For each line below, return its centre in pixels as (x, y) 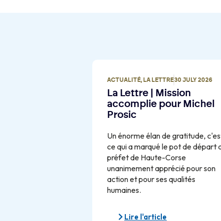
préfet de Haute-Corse (147, 158)
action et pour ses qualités (151, 179)
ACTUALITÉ (124, 80)
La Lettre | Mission (149, 93)
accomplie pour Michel (161, 104)
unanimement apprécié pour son (161, 168)
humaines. (124, 190)
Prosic (122, 115)
